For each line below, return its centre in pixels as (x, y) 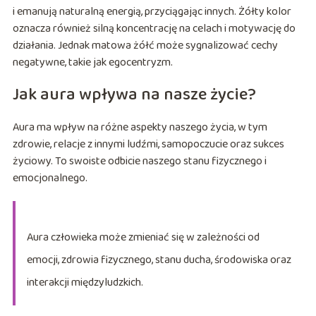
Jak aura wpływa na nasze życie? (134, 95)
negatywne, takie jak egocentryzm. (92, 62)
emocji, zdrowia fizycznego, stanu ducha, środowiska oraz (159, 260)
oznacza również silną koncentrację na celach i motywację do (154, 28)
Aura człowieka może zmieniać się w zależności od (143, 237)
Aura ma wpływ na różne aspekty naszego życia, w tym (140, 127)
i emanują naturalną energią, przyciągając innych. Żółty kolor (152, 11)
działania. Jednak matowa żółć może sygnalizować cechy (145, 45)
